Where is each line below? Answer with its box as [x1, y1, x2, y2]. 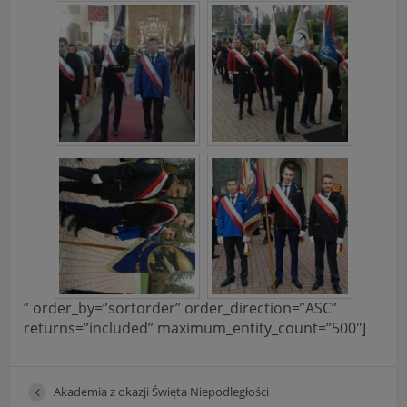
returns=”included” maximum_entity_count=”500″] [24, 317, 367, 338]
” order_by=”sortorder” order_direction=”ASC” [24, 297, 338, 318]
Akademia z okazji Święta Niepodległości [54, 382, 270, 400]
